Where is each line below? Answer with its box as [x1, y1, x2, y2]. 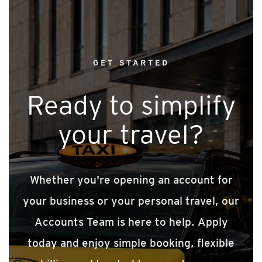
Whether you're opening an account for [29, 173, 233, 187]
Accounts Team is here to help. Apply [34, 215, 228, 229]
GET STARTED [92, 58, 170, 67]
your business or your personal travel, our [23, 194, 239, 208]
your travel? [58, 118, 204, 150]
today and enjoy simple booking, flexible [27, 236, 235, 250]
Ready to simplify [26, 88, 236, 121]
